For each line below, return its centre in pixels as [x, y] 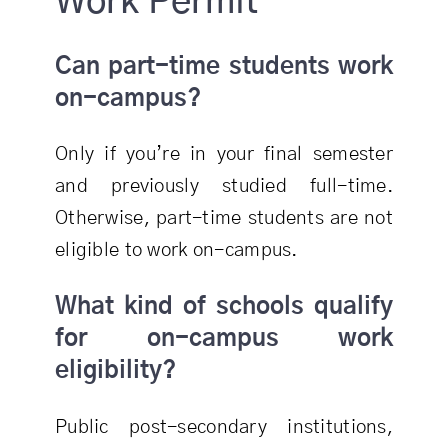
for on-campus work [224, 339]
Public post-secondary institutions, [224, 427]
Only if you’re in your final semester [224, 155]
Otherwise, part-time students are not [224, 219]
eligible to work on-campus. [176, 251]
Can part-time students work [224, 66]
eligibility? [115, 371]
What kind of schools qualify [224, 307]
